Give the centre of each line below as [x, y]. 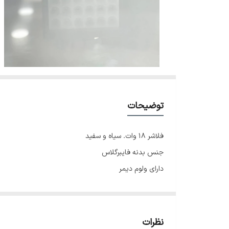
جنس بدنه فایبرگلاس [132, 153]
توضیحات [145, 106]
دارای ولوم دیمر [141, 169]
